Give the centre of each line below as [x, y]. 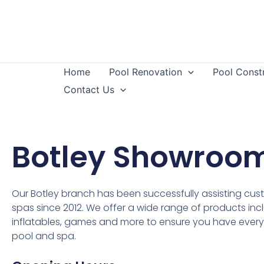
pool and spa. [44, 236]
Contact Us [89, 90]
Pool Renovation [146, 72]
